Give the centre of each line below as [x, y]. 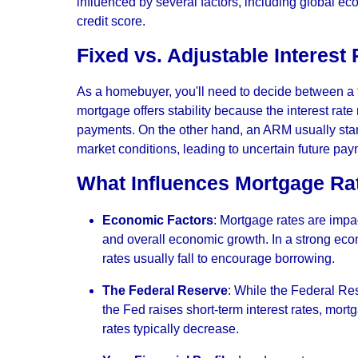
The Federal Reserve [165, 290]
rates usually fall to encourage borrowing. [219, 258]
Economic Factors [158, 220]
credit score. [111, 22]
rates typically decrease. [171, 328]
